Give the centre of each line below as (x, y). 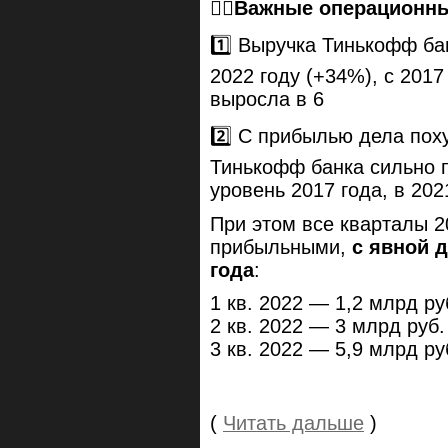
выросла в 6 (267, 99)
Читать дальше (293, 423)
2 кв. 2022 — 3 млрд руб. (327, 326)
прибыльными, (281, 246)
